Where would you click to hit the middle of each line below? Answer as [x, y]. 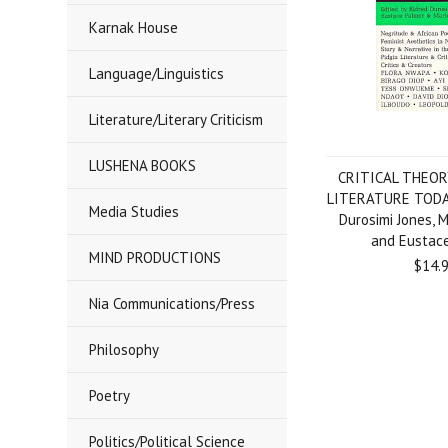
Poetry [110, 395]
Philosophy [124, 349]
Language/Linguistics [157, 73]
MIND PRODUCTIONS [155, 257]
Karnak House [134, 27]
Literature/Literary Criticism [176, 119]
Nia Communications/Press [172, 303]
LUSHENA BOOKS [143, 165]
